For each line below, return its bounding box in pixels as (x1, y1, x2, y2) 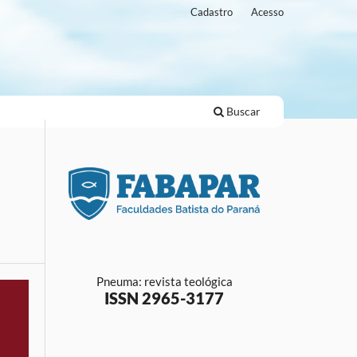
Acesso (251, 5, 284, 18)
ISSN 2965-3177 (104, 288, 224, 308)
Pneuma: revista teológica (96, 274, 233, 289)
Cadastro (190, 5, 233, 18)
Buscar (224, 104, 261, 118)
